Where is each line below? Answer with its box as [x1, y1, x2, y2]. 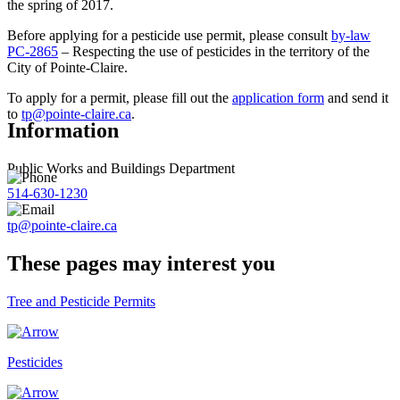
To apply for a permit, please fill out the [7, 89, 232, 105]
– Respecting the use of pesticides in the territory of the [58, 43, 370, 59]
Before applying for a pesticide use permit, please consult [7, 27, 331, 43]
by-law [331, 27, 371, 43]
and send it [324, 89, 388, 105]
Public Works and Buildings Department [7, 160, 235, 176]
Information [7, 118, 119, 142]
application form [232, 89, 324, 105]
